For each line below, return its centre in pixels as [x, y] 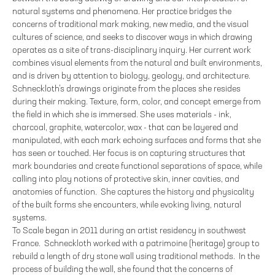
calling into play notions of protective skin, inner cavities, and [126, 179]
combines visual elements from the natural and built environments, [137, 63]
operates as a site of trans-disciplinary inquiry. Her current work [132, 50]
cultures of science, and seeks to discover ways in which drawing [132, 37]
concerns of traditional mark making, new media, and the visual [130, 24]
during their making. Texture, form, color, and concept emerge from [137, 102]
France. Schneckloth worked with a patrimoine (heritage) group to [136, 243]
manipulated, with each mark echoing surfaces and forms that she [137, 140]
